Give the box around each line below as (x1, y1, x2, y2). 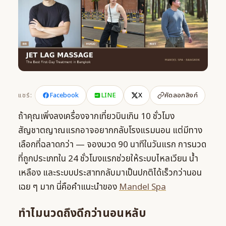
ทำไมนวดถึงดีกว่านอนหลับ (18, 205, 147, 222)
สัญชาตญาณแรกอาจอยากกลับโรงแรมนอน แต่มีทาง (18, 124, 202, 138)
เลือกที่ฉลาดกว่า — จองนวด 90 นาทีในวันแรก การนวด (18, 138, 206, 152)
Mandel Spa (119, 181, 166, 194)
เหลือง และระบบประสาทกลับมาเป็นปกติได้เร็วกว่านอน (18, 166, 202, 180)
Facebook (49, 90, 79, 101)
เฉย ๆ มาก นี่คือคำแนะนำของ (18, 181, 119, 194)
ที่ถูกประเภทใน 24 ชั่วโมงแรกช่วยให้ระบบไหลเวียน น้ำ (18, 152, 198, 166)
